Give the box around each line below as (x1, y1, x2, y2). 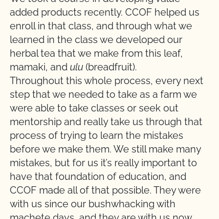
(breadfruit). (83, 61, 137, 73)
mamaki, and (10, 61, 70, 73)
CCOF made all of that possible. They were (10, 184, 201, 196)
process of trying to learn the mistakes (10, 130, 183, 141)
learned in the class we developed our (10, 34, 182, 45)
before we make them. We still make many (10, 143, 201, 155)
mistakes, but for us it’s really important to (10, 157, 197, 169)
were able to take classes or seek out (10, 102, 178, 114)
